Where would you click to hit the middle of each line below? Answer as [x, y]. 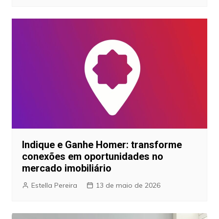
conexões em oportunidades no [92, 156]
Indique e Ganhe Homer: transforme [102, 144]
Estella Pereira [54, 185]
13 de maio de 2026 [128, 185]
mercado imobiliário [66, 168]
